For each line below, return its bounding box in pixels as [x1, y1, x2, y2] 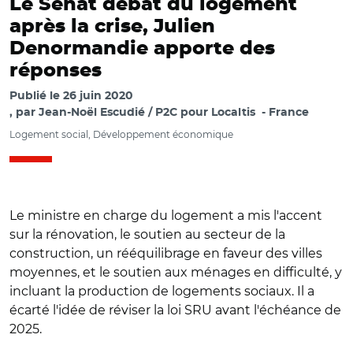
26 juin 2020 [63, 91, 133, 102]
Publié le [9, 91, 63, 102]
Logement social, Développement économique [9, 128, 233, 140]
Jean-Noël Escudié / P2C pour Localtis [39, 107, 255, 118]
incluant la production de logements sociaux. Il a [9, 284, 314, 299]
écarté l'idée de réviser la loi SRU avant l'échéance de [9, 303, 341, 318]
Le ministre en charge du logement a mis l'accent [9, 208, 322, 223]
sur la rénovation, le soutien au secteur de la [9, 227, 285, 242]
